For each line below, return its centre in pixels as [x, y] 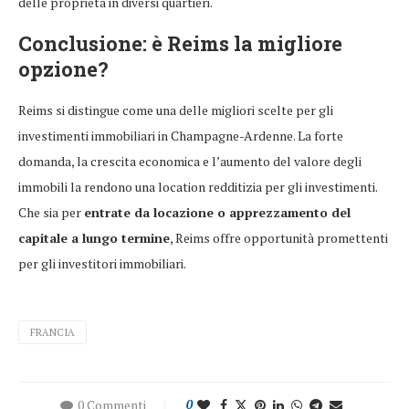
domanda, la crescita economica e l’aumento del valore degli [190, 162]
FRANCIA [52, 333]
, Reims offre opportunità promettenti [279, 238]
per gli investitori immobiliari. [102, 264]
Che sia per [51, 213]
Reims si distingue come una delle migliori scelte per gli [176, 110]
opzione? [63, 69]
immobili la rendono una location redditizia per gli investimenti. [198, 187]
